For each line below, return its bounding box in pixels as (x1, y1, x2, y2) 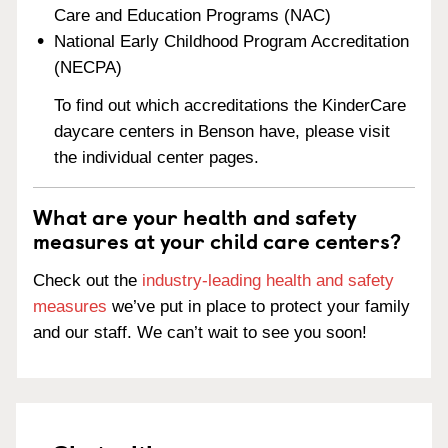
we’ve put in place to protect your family (107, 297, 410, 316)
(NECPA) (54, 57, 123, 77)
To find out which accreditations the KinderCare (54, 96, 407, 116)
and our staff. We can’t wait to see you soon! (33, 323, 367, 342)
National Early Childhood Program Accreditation (54, 31, 410, 51)
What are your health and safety (33, 200, 357, 233)
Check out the (33, 271, 142, 290)
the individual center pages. (54, 148, 260, 168)
